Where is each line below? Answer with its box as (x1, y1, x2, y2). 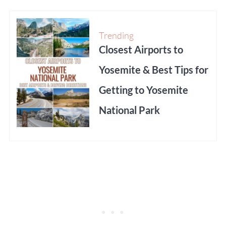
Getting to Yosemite (98, 84, 188, 96)
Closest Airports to (98, 43, 183, 56)
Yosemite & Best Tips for (98, 64, 208, 76)
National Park (98, 104, 160, 117)
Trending (98, 30, 134, 41)
